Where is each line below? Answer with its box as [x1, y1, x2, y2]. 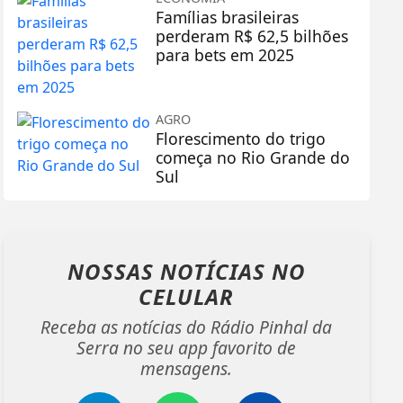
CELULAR [139, 281, 235, 311]
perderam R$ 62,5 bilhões [156, 24, 349, 47]
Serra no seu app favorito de [76, 335, 297, 360]
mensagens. [140, 355, 233, 381]
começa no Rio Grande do [156, 146, 351, 168]
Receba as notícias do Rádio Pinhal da [40, 314, 333, 339]
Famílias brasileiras [156, 5, 300, 28]
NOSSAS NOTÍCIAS [67, 255, 272, 286]
